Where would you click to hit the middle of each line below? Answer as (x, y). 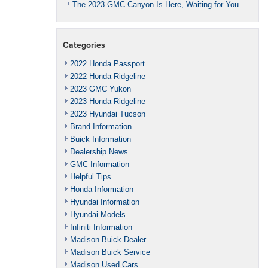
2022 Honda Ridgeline (108, 76)
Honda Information (102, 189)
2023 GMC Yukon (100, 89)
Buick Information (100, 139)
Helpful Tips (91, 176)
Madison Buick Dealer (108, 239)
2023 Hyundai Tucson (108, 114)
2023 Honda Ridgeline (108, 101)
